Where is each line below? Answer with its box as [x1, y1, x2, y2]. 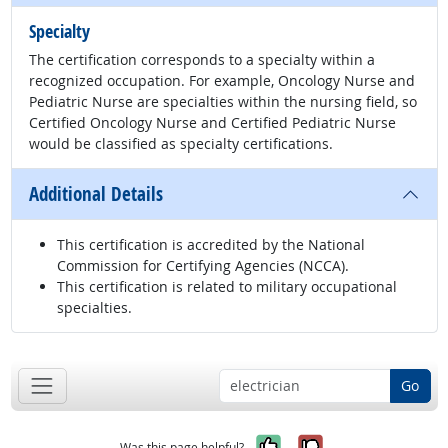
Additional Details [29, 181, 163, 208]
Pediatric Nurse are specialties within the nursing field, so [29, 92, 417, 112]
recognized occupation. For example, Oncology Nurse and [29, 71, 415, 91]
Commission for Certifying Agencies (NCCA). [57, 256, 349, 276]
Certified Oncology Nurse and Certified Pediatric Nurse [29, 113, 396, 133]
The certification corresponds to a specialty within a [29, 50, 375, 70]
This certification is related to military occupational [57, 277, 397, 297]
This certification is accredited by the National [57, 235, 365, 255]
